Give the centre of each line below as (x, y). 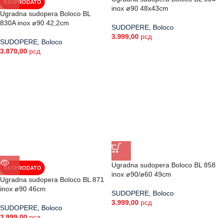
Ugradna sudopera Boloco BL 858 (163, 165)
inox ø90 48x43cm (140, 8)
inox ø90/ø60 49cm (141, 174)
